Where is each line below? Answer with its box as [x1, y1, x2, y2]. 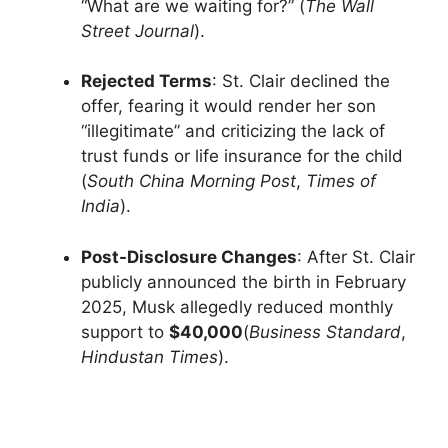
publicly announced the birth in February [81, 271, 406, 292]
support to [81, 321, 169, 342]
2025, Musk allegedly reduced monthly [81, 296, 393, 317]
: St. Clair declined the [212, 71, 390, 92]
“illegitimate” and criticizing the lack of [81, 121, 385, 142]
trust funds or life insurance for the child [81, 146, 403, 167]
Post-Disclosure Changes [81, 246, 297, 267]
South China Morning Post [87, 171, 296, 192]
